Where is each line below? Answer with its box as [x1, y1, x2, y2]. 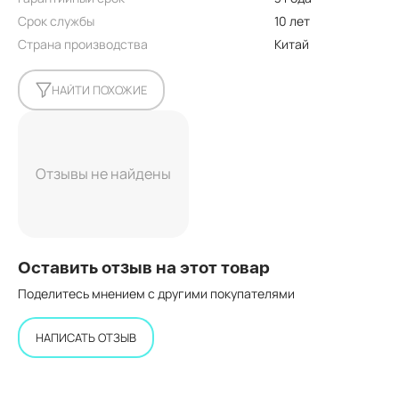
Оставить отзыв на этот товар [18, 257, 270, 278]
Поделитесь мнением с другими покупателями [18, 285, 295, 302]
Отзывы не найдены [36, 164, 171, 183]
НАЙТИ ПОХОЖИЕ [52, 81, 147, 98]
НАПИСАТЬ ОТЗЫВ [36, 329, 136, 346]
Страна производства [18, 36, 148, 53]
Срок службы [18, 12, 94, 29]
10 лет [274, 12, 310, 29]
